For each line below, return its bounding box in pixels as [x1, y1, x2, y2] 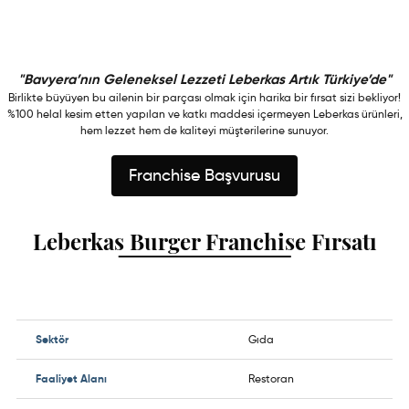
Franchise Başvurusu [129, 165, 280, 185]
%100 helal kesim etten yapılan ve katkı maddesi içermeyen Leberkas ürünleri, [6, 107, 403, 121]
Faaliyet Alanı [36, 372, 107, 385]
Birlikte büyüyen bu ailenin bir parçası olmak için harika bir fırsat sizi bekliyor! [8, 90, 401, 104]
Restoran [248, 372, 294, 385]
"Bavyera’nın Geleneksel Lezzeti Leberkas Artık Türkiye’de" [17, 70, 392, 88]
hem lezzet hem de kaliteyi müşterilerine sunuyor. [80, 123, 329, 137]
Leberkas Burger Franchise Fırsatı [32, 226, 377, 256]
